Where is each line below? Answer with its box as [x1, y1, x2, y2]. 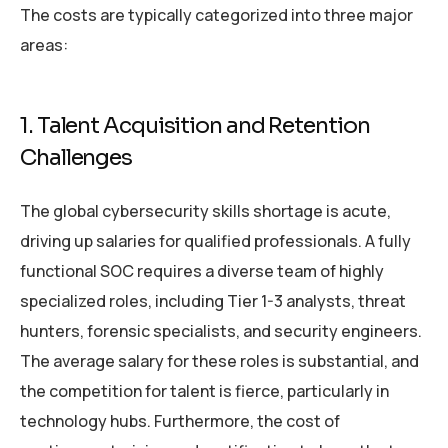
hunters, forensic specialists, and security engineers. [20, 320, 422, 343]
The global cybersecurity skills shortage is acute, [20, 200, 391, 223]
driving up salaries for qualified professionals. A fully [20, 230, 411, 253]
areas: [20, 34, 68, 57]
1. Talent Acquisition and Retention [20, 112, 370, 140]
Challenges [20, 144, 133, 172]
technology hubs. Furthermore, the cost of [20, 410, 340, 433]
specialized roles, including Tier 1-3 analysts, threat [20, 290, 406, 313]
